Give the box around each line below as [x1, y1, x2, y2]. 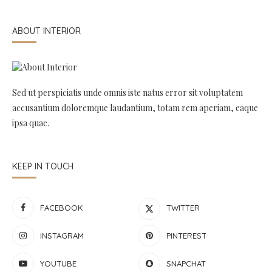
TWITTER [166, 202, 200, 212]
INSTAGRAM [40, 230, 84, 240]
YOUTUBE [40, 258, 76, 268]
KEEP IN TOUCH [12, 160, 73, 172]
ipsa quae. [12, 117, 49, 129]
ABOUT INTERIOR [12, 25, 81, 36]
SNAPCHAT [166, 258, 206, 268]
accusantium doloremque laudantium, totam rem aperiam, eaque [12, 101, 258, 114]
